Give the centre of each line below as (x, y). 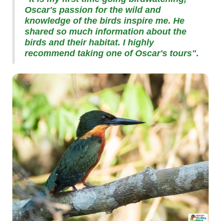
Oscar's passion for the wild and (93, 10)
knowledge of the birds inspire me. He (105, 20)
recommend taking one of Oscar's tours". (112, 53)
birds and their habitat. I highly (89, 42)
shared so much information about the (106, 31)
